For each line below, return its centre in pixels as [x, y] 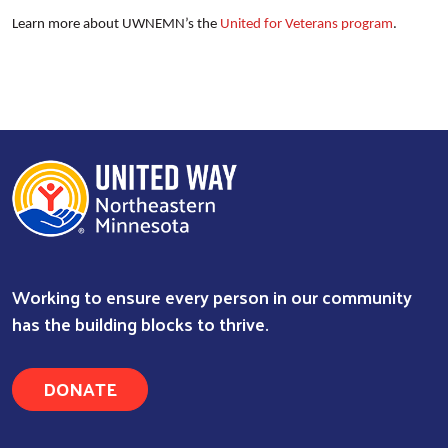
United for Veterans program [306, 24]
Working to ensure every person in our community [212, 297]
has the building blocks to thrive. [140, 324]
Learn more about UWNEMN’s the [116, 24]
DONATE [80, 389]
